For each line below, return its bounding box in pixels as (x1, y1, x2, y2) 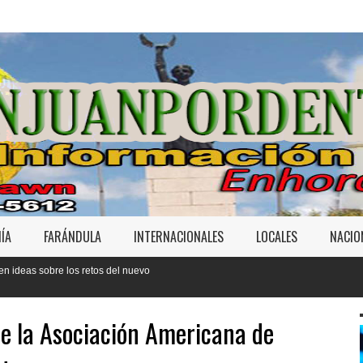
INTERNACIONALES (134, 227, 224, 246)
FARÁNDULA (44, 227, 101, 246)
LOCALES (256, 227, 297, 246)
